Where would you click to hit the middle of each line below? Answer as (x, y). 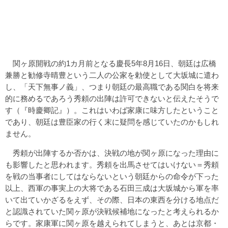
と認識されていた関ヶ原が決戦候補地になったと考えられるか (112, 212)
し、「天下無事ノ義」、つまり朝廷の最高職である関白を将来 (112, 87)
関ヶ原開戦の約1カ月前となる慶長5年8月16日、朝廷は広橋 (111, 64)
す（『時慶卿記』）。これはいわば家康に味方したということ (112, 110)
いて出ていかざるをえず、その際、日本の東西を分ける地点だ (112, 200)
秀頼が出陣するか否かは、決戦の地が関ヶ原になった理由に (112, 153)
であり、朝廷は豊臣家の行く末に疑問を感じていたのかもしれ (112, 122)
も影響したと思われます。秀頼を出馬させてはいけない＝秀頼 (112, 165)
